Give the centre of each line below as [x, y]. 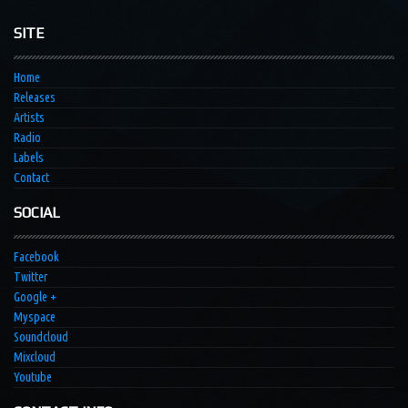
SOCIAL [37, 213]
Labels [29, 158]
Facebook [36, 257]
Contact [31, 178]
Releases [35, 98]
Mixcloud [35, 357]
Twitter [31, 277]
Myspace [35, 317]
